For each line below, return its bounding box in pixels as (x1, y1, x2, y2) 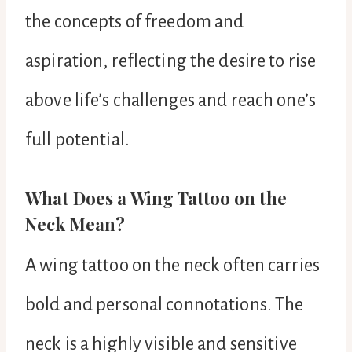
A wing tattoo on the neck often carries (25, 255, 320, 275)
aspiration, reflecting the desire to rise (25, 50, 317, 71)
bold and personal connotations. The (25, 294, 304, 314)
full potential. (25, 129, 130, 149)
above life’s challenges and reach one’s (25, 90, 316, 110)
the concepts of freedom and (25, 11, 244, 31)
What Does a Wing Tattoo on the (25, 185, 287, 210)
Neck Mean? (25, 211, 126, 236)
